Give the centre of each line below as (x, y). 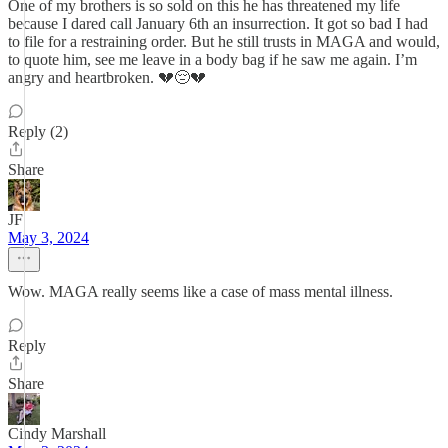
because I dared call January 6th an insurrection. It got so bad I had (218, 23)
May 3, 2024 (48, 237)
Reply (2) (38, 131)
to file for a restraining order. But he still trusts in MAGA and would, (224, 41)
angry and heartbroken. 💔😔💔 (107, 77)
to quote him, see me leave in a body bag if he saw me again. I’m (212, 59)
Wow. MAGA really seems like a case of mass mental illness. (200, 291)
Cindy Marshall (57, 433)
